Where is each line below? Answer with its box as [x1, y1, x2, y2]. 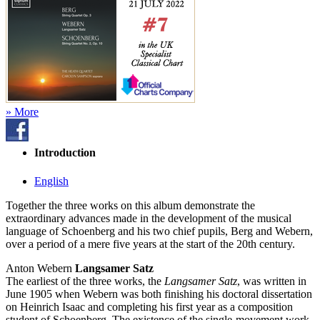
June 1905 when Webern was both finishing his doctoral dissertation [6, 287, 312, 300]
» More [6, 106, 39, 119]
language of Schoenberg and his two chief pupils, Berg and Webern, [6, 224, 313, 237]
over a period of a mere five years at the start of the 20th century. [6, 237, 295, 250]
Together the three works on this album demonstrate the [6, 199, 255, 211]
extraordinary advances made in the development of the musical [6, 211, 291, 224]
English [34, 174, 69, 187]
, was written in [237, 274, 306, 287]
